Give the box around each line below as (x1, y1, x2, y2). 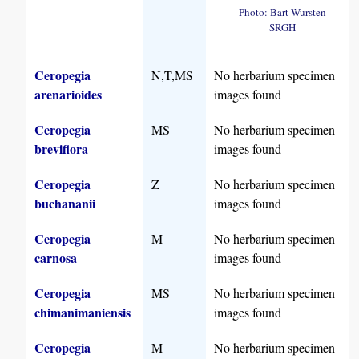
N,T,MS (151, 67, 194, 84)
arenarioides (34, 85, 103, 104)
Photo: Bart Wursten (238, 4, 326, 19)
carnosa (34, 248, 78, 268)
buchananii (34, 194, 96, 213)
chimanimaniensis (34, 303, 131, 322)
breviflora (34, 139, 89, 159)
